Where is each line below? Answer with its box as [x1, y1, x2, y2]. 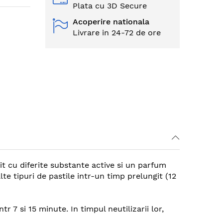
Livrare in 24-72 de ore [73, 28, 161, 37]
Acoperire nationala [73, 17, 149, 26]
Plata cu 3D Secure [73, 1, 147, 10]
